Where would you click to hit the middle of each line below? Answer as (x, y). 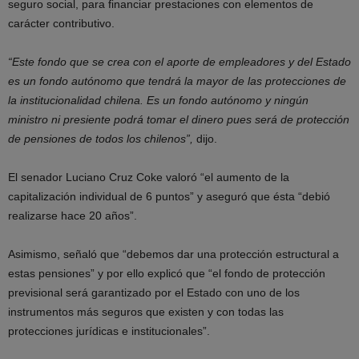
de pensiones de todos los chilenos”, (101, 139)
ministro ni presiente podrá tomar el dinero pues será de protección (179, 120)
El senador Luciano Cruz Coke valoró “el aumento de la (149, 177)
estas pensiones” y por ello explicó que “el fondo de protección (167, 274)
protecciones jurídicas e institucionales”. (109, 331)
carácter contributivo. (61, 24)
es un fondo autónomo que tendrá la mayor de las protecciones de (177, 81)
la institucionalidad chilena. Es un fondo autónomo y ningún (158, 101)
